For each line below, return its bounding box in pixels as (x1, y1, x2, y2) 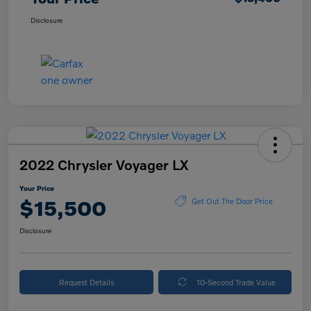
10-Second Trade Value (196, 276, 276, 287)
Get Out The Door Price (191, 196, 273, 206)
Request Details (58, 276, 114, 287)
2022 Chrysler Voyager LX (19, 155, 188, 173)
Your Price (19, 183, 54, 192)
